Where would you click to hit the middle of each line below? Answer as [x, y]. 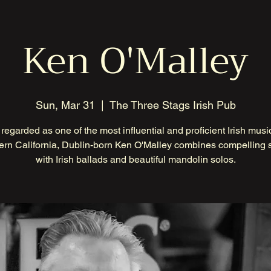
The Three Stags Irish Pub [172, 105]
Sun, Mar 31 [65, 105]
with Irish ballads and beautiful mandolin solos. [135, 159]
